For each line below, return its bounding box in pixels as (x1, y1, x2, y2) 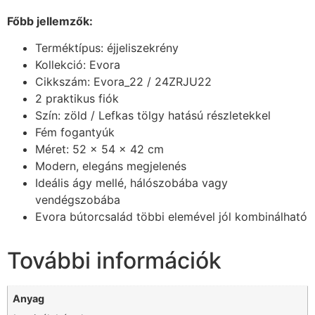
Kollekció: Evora (35, 58, 120, 72)
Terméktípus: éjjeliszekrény (35, 41, 179, 56)
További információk (7, 247, 221, 275)
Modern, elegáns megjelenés (35, 159, 186, 174)
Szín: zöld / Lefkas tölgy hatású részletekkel (35, 108, 271, 123)
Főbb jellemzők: (7, 13, 93, 28)
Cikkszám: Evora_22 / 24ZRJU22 (35, 75, 212, 89)
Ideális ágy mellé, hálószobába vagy (35, 176, 228, 191)
